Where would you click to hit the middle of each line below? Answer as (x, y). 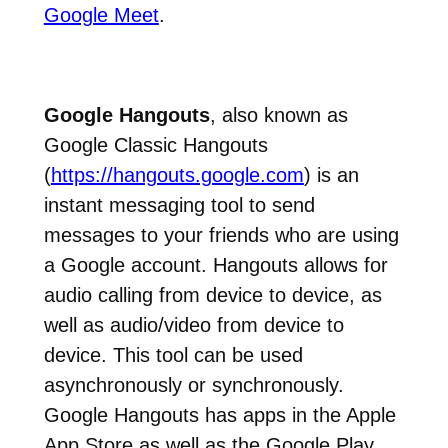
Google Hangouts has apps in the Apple (219, 414)
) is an (331, 174)
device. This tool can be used (173, 354)
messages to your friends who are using (221, 234)
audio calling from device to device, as (212, 294)
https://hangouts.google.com (177, 174)
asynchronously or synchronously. (193, 384)
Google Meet (101, 14)
